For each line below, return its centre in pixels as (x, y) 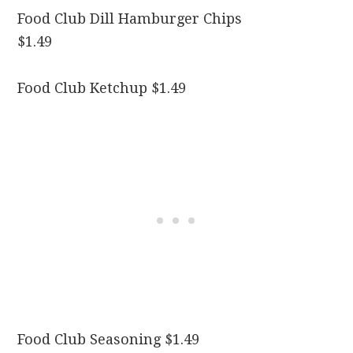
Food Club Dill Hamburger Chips (130, 19)
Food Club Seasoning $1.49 (109, 340)
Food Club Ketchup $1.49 (102, 88)
